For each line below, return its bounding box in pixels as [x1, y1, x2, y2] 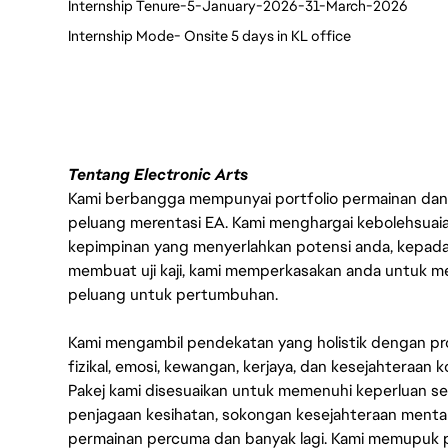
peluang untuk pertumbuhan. [68, 284, 278, 305]
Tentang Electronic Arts [68, 164, 248, 185]
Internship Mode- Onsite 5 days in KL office [68, 26, 351, 45]
